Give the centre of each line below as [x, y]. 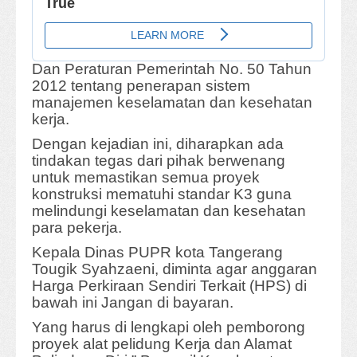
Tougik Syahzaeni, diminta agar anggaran [175, 269]
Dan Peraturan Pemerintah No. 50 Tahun [172, 69]
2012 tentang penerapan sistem [141, 86]
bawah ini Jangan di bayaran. [133, 303]
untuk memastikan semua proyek [146, 178]
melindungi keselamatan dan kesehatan [169, 211]
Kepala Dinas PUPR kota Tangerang [157, 253]
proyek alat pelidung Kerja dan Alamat [162, 344]
